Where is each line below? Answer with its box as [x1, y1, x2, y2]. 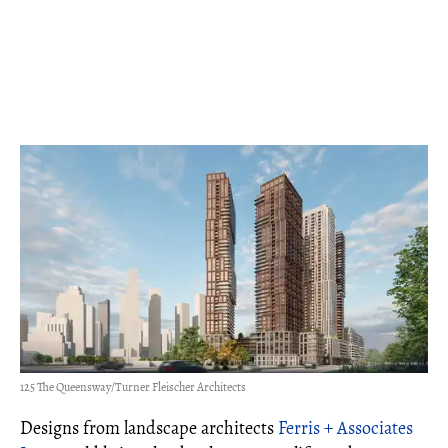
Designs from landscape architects [20, 416, 278, 441]
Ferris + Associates [278, 416, 413, 441]
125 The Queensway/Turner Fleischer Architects [20, 379, 246, 396]
